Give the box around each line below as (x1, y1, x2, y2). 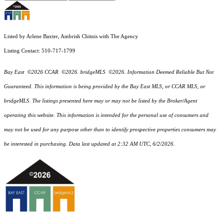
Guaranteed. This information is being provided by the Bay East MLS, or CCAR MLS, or (4, 84, 205, 90)
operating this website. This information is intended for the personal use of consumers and (4, 112, 209, 118)
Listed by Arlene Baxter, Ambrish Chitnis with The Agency (4, 34, 138, 40)
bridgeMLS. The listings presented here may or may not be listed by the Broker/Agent (4, 98, 197, 104)
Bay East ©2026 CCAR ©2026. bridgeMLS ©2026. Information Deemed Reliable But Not (4, 69, 214, 75)
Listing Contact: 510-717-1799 (4, 48, 77, 54)
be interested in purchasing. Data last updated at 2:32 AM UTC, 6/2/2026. (4, 141, 175, 147)
